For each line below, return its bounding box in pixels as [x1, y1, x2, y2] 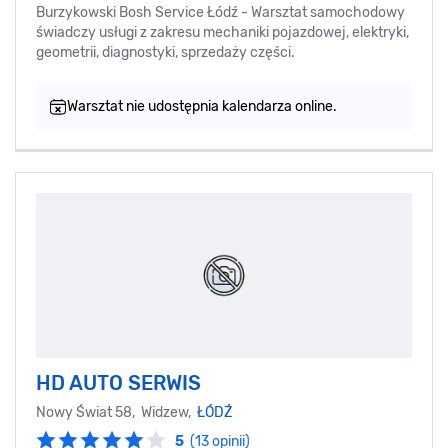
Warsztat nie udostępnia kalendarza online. [67, 97, 337, 115]
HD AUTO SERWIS [36, 370, 201, 395]
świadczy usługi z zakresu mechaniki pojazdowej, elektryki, [36, 23, 409, 41]
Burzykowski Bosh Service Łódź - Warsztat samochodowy [36, 3, 405, 21]
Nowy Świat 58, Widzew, [36, 403, 197, 421]
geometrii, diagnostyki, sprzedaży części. [36, 43, 301, 61]
